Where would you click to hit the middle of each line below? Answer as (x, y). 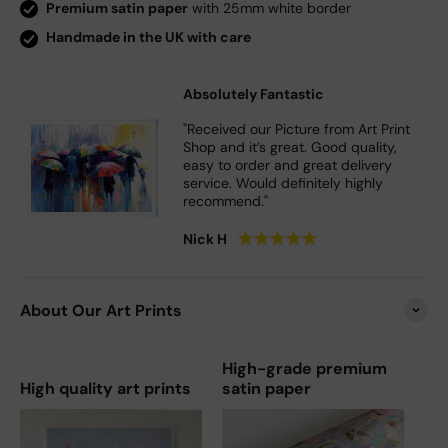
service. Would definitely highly (283, 182)
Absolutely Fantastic (254, 93)
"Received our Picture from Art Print (297, 128)
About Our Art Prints (101, 310)
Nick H (205, 238)
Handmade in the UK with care (148, 37)
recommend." (226, 200)
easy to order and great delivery (288, 164)
